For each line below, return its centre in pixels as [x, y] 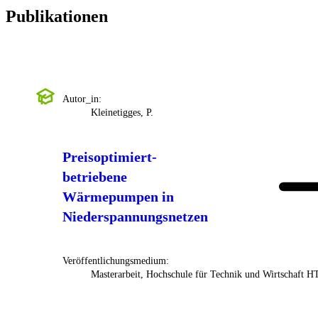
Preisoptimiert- [110, 157]
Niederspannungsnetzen [135, 217]
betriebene [95, 177]
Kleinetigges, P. [122, 113]
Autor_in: [82, 99]
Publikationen [57, 17]
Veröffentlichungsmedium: [116, 261]
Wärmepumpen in [118, 197]
